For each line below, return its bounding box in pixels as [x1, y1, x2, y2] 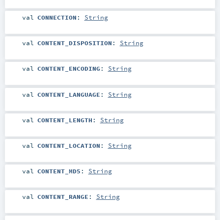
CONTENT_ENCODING [37, 64, 100, 73]
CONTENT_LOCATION [37, 141, 100, 149]
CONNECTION [37, 13, 77, 22]
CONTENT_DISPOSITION [37, 39, 112, 47]
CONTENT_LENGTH [37, 115, 92, 124]
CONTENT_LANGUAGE [37, 90, 100, 98]
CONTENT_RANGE [37, 192, 88, 200]
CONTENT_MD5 [37, 166, 81, 175]
